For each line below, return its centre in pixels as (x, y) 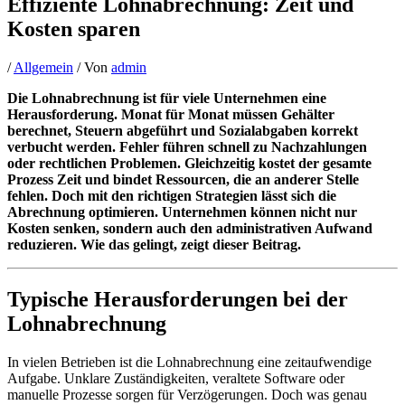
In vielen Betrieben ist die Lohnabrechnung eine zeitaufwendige (189, 362)
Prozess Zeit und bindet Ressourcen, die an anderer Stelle (183, 179)
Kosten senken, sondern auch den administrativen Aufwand (190, 228)
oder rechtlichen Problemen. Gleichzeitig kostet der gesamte (189, 163)
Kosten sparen (74, 28)
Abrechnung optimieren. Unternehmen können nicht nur (182, 212)
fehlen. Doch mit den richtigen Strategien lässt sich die (172, 195)
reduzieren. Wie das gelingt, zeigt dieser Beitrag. (154, 244)
